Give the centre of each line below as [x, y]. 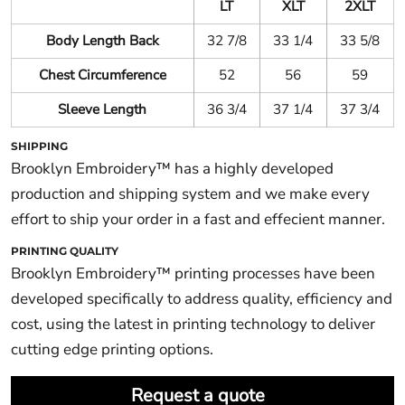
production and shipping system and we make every [190, 194]
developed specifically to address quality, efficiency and [201, 299]
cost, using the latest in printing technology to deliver [193, 325]
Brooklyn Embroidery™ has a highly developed [172, 169]
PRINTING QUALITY [64, 251]
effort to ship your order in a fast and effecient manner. [198, 220]
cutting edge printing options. [112, 350]
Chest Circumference [102, 75]
